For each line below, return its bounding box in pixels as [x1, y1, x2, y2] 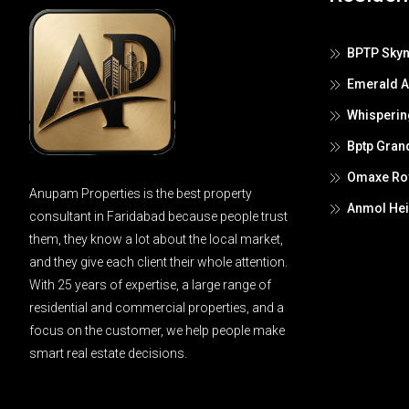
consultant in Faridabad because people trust [29, 209, 288, 225]
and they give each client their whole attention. [29, 255, 288, 270]
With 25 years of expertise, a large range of [29, 278, 271, 293]
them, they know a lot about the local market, [29, 232, 283, 247]
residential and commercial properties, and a [29, 300, 284, 316]
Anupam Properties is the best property [29, 186, 252, 202]
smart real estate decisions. [29, 346, 187, 362]
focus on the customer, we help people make [29, 323, 285, 339]
